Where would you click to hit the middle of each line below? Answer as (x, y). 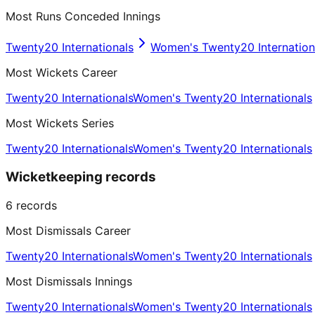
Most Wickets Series (60, 123)
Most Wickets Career (62, 73)
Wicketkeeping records (81, 176)
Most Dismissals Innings (69, 281)
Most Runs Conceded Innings (83, 17)
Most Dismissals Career (68, 230)
